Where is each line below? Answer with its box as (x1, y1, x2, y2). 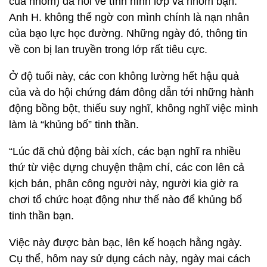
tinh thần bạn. (9, 210, 74, 222)
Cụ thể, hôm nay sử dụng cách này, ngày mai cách (9, 253, 250, 265)
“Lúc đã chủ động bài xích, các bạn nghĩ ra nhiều (9, 145, 241, 157)
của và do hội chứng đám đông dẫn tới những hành (9, 86, 254, 98)
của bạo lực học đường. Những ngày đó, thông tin (9, 27, 247, 39)
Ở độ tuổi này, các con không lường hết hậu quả (9, 70, 239, 82)
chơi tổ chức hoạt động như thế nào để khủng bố (9, 194, 242, 206)
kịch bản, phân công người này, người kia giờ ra (9, 178, 238, 190)
